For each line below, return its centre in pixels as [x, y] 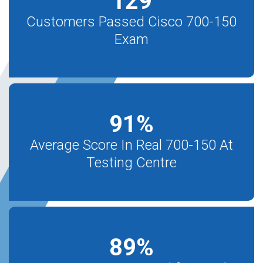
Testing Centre [131, 163]
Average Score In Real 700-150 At [131, 145]
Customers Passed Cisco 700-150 [131, 22]
